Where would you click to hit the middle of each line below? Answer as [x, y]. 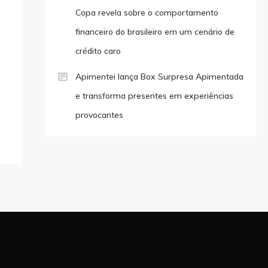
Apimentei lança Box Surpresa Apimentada [159, 76]
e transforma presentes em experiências [154, 95]
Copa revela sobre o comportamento [147, 12]
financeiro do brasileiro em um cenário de [155, 31]
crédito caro [98, 51]
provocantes [99, 115]
